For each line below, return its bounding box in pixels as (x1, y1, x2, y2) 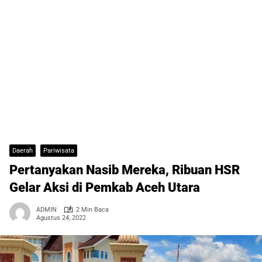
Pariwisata (43, 147, 74, 155)
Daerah (12, 147, 33, 155)
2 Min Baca (76, 206, 109, 214)
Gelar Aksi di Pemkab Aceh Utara (9, 180, 200, 195)
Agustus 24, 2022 (36, 213, 86, 222)
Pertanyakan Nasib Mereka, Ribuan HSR (9, 163, 240, 178)
